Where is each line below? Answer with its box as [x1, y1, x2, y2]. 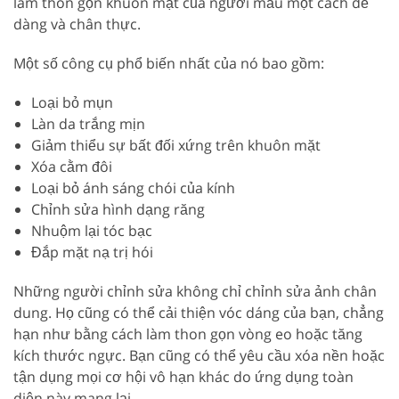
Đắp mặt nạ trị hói [31, 242, 153, 263]
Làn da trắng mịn [31, 114, 145, 134]
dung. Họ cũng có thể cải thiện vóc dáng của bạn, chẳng [13, 303, 384, 323]
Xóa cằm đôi [31, 157, 112, 177]
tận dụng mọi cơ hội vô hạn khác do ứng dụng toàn [13, 367, 354, 387]
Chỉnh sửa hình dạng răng [31, 199, 205, 220]
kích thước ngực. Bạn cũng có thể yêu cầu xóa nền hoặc [13, 346, 385, 366]
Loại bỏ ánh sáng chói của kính [31, 178, 235, 199]
